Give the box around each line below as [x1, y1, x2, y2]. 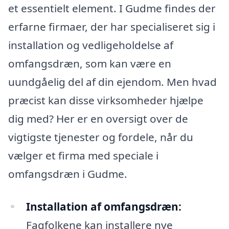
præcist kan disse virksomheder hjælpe [8, 93, 203, 107]
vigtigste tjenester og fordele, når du [8, 129, 193, 144]
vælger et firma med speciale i [8, 148, 158, 163]
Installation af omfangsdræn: [26, 199, 181, 214]
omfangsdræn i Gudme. [8, 166, 127, 181]
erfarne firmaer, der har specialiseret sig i [8, 19, 215, 34]
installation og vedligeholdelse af [8, 37, 173, 52]
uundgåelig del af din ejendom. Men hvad [8, 74, 217, 89]
